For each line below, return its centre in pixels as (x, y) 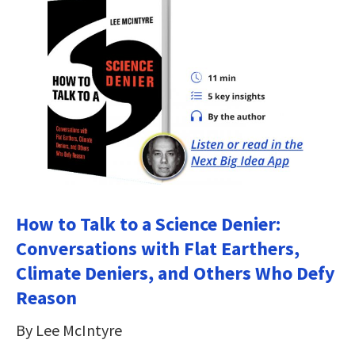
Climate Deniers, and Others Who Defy (176, 273)
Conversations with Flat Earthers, (158, 248)
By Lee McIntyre (69, 330)
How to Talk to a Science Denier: (148, 223)
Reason (46, 297)
